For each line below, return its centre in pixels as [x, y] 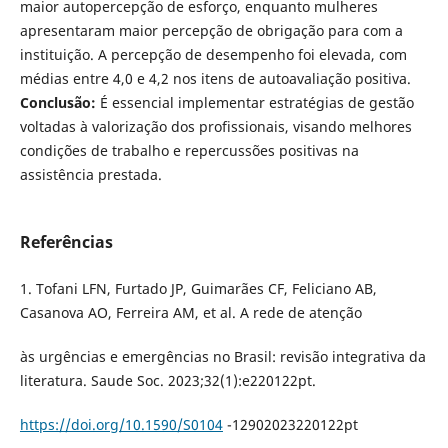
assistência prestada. [90, 174]
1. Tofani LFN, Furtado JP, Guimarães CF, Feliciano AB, [198, 288]
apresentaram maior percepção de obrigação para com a [211, 30]
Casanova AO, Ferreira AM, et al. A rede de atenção [190, 312]
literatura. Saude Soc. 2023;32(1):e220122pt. [167, 380]
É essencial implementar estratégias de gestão [254, 102]
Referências [66, 241]
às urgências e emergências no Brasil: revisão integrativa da [222, 356]
